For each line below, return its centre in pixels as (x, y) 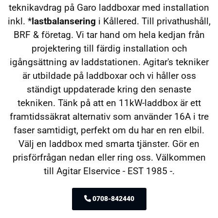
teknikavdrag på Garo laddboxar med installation (109, 8)
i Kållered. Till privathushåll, (153, 21)
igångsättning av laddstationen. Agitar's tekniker (109, 62)
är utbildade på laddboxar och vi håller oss (109, 76)
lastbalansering (64, 21)
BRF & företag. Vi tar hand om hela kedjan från (109, 35)
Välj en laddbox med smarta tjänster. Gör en (109, 144)
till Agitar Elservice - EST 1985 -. (109, 171)
